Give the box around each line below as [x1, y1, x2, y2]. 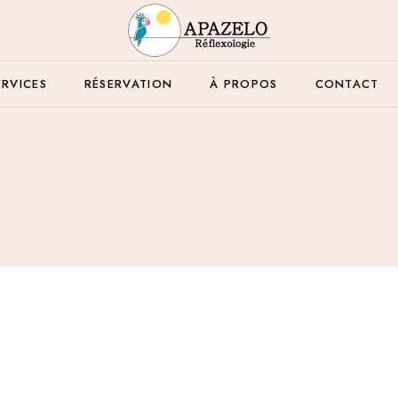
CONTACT [314, 76, 379, 92]
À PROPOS [210, 76, 278, 92]
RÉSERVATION [84, 76, 173, 92]
